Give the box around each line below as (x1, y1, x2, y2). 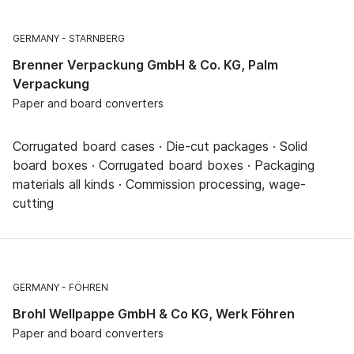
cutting (13, 194, 54, 211)
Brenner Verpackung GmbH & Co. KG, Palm (13, 56, 278, 73)
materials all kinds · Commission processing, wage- (13, 175, 306, 192)
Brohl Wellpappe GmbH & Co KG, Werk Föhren (13, 305, 295, 322)
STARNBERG (69, 32, 125, 44)
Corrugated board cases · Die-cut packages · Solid (13, 137, 308, 154)
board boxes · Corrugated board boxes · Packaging (13, 156, 314, 173)
